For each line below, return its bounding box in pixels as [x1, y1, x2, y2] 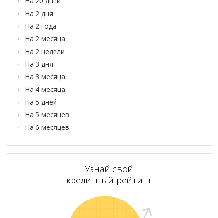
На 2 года [25, 21, 56, 31]
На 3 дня [25, 59, 53, 69]
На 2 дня [25, 9, 53, 18]
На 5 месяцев [25, 110, 69, 119]
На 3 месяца [25, 72, 65, 81]
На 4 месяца [25, 85, 65, 94]
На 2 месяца [25, 34, 65, 43]
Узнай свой [85, 163, 133, 175]
